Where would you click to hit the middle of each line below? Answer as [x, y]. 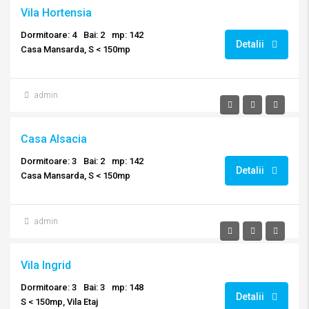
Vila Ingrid [46, 265]
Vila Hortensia [56, 13]
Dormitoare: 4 [49, 35]
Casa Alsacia [54, 139]
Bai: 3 [94, 287]
